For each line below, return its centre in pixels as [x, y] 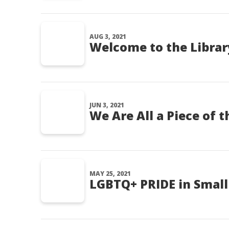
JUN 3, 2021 [107, 105]
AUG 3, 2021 [108, 37]
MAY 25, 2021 [110, 174]
